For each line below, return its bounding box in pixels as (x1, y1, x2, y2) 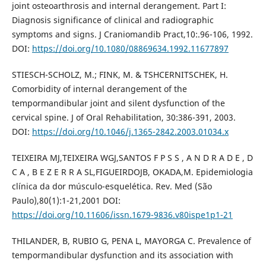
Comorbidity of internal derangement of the (11, 83, 187, 95)
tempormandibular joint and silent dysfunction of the (11, 97, 225, 109)
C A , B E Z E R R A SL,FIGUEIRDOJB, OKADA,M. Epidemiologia (11, 166, 253, 178)
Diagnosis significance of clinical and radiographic (11, 14, 214, 26)
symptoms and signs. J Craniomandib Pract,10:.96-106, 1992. (11, 28, 253, 40)
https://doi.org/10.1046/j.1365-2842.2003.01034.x (31, 126, 229, 138)
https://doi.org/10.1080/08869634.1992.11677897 (31, 43, 229, 55)
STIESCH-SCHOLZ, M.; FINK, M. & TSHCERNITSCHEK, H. (11, 69, 228, 81)
